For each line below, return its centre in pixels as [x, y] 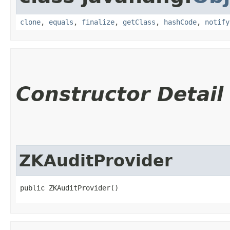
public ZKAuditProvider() [69, 188]
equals [61, 22]
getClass [139, 22]
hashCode [180, 22]
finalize [98, 22]
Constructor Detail [120, 94]
